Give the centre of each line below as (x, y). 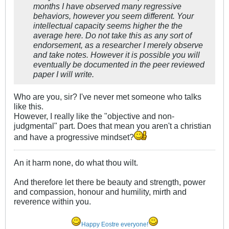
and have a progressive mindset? (74, 137)
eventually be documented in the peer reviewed (119, 64)
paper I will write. (64, 74)
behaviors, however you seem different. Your (113, 16)
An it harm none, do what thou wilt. (76, 162)
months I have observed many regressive (107, 6)
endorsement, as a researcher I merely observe (118, 45)
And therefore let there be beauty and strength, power (110, 182)
